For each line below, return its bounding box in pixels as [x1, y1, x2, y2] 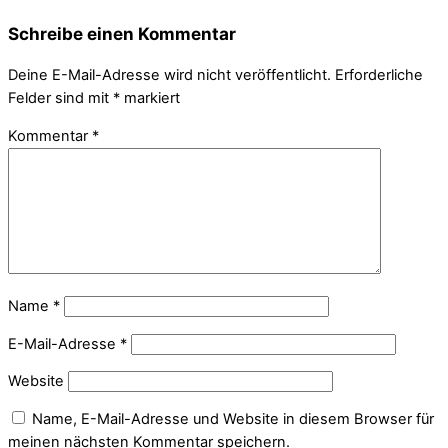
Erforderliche [335, 66, 423, 85]
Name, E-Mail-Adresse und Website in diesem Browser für [32, 410, 434, 428]
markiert [120, 89, 180, 108]
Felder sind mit [8, 89, 113, 108]
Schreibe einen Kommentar [8, 22, 236, 44]
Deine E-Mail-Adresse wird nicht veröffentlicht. [8, 66, 331, 85]
